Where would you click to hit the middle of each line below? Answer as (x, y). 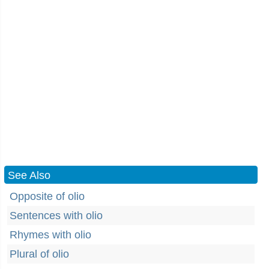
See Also (29, 175)
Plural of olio (39, 254)
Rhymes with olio (50, 235)
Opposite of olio (47, 196)
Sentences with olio (56, 216)
